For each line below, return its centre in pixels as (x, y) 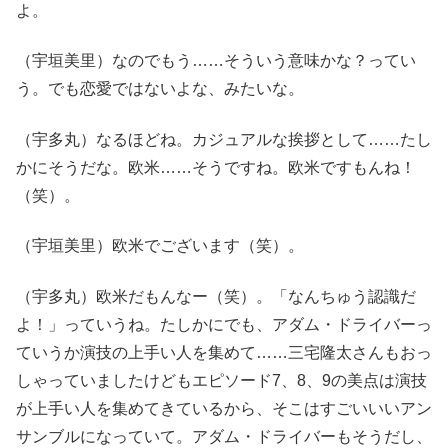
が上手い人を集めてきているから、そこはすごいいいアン (224, 408)
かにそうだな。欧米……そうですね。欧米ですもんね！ (216, 167)
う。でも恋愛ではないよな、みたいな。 (160, 89)
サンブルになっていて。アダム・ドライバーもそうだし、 (224, 436)
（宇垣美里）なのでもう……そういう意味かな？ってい (216, 61)
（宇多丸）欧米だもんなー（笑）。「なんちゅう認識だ (216, 296)
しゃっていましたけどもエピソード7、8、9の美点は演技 (221, 380)
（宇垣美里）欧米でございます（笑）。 (160, 246)
